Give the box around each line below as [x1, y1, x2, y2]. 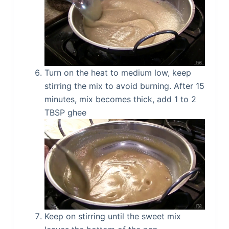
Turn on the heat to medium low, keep [44, 67, 191, 78]
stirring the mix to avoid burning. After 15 [44, 81, 204, 91]
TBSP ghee [44, 107, 86, 118]
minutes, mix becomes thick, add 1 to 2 [44, 94, 196, 105]
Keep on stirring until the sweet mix [44, 211, 181, 221]
